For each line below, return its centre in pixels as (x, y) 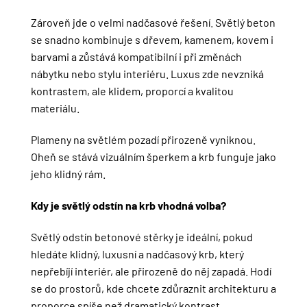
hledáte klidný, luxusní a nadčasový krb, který (137, 254)
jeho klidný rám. (68, 174)
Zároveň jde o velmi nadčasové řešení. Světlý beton (153, 23)
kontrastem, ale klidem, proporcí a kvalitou (132, 91)
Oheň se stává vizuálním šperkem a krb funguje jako (153, 157)
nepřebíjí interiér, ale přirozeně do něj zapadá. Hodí (151, 271)
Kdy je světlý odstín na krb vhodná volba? (128, 205)
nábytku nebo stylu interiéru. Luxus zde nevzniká (147, 74)
